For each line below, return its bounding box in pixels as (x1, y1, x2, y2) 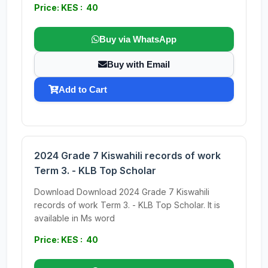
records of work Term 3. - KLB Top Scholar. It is (34, 200, 220, 210)
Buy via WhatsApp (99, 34, 176, 44)
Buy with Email (107, 59, 170, 69)
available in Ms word (34, 213, 115, 223)
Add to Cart (59, 84, 107, 95)
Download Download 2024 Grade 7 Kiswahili (34, 187, 209, 197)
